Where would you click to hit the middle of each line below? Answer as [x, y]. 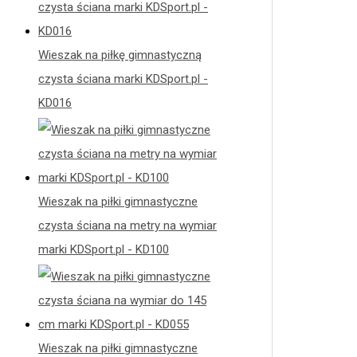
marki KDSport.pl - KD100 [104, 249]
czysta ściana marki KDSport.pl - [123, 79]
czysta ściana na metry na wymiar [127, 226]
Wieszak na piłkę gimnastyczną [120, 55]
